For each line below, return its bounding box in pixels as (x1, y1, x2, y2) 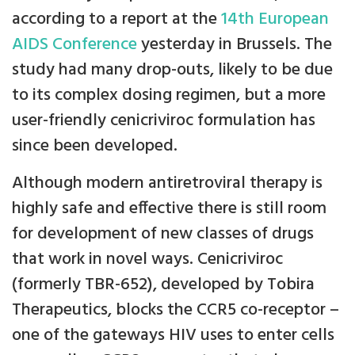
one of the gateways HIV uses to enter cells (12, 322, 334, 350)
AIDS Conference (12, 31, 137, 59)
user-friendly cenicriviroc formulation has (12, 107, 315, 136)
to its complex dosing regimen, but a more (12, 82, 326, 110)
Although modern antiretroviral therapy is (12, 170, 323, 198)
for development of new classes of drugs (12, 220, 314, 249)
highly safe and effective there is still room (12, 195, 326, 223)
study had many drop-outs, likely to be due (12, 56, 333, 85)
